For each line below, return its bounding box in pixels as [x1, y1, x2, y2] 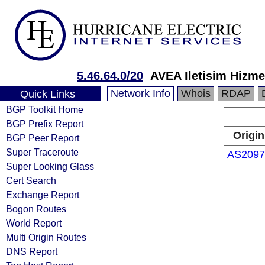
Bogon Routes [6, 203, 66, 214]
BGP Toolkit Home [6, 104, 83, 115]
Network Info [111, 88, 170, 99]
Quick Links [20, 88, 75, 100]
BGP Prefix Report [6, 118, 83, 129]
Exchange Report [6, 189, 79, 200]
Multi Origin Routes [6, 232, 86, 243]
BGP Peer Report [6, 132, 79, 143]
